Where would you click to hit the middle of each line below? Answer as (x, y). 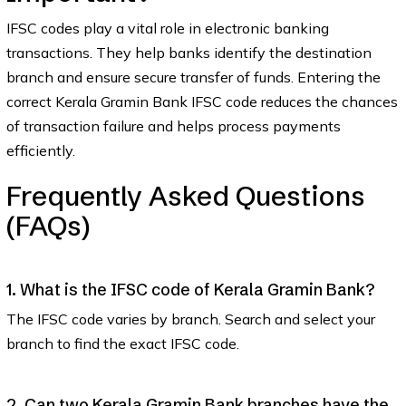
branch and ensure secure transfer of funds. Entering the (193, 77)
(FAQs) (48, 226)
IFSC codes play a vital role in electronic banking (167, 28)
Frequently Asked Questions (185, 196)
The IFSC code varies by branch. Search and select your (190, 319)
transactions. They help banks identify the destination (188, 53)
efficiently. (40, 150)
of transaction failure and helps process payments (173, 126)
